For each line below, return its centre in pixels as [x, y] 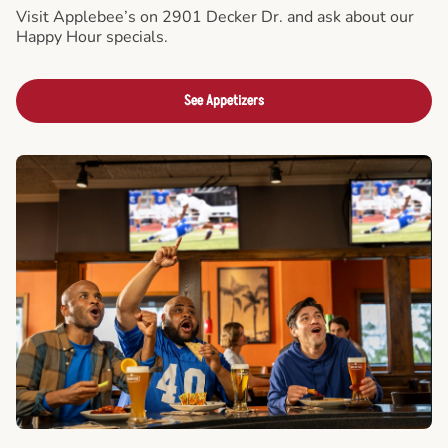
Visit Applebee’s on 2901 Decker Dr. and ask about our [215, 16]
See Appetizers [224, 100]
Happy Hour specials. [92, 36]
